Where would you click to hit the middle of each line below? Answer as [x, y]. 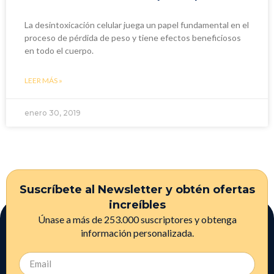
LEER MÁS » [43, 80]
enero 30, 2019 [53, 113]
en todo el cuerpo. [59, 50]
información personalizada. [137, 232]
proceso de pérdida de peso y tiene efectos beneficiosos [133, 37]
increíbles [137, 205]
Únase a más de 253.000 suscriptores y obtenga [137, 219]
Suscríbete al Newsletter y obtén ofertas [137, 189]
